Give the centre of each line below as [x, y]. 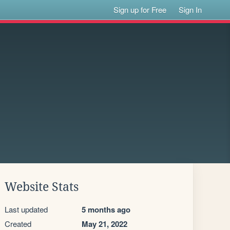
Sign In [190, 9]
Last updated [26, 209]
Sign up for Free [140, 9]
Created [18, 224]
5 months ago [106, 209]
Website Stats [42, 187]
